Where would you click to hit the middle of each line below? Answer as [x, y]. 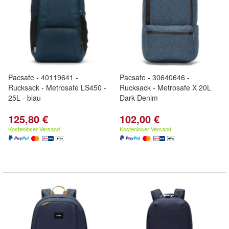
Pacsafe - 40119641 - [43, 77]
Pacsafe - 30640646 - [155, 77]
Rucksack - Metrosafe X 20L [165, 87]
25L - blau [25, 98]
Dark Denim [139, 98]
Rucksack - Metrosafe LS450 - [57, 87]
